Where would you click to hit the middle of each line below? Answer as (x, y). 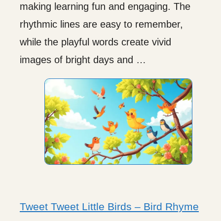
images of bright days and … (83, 59)
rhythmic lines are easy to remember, (101, 24)
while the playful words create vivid (95, 42)
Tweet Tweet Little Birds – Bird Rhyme (109, 206)
